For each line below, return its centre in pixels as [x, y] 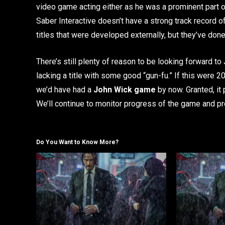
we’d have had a [65, 89]
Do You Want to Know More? [77, 142]
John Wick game [125, 89]
